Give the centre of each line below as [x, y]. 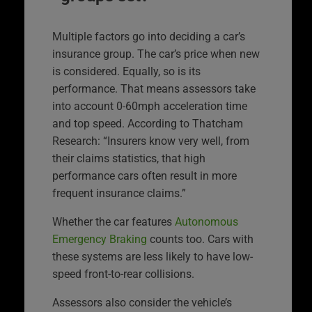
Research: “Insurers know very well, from [151, 141]
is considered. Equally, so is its [126, 72]
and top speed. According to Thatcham [148, 124]
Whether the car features [114, 222]
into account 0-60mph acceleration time [150, 107]
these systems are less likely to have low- [153, 257]
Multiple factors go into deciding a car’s [149, 37]
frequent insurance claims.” [119, 194]
